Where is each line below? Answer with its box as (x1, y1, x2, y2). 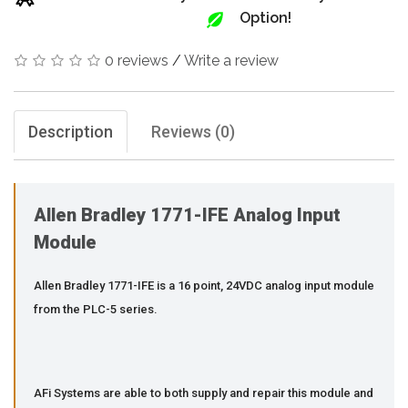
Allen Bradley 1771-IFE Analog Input (34, 203, 341, 226)
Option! (240, 9, 292, 27)
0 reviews (105, 51, 168, 69)
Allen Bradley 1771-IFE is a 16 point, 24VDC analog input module (34, 278, 374, 292)
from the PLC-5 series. (34, 301, 158, 316)
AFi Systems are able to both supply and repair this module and (34, 385, 373, 400)
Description (28, 121, 113, 141)
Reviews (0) (151, 121, 235, 141)
